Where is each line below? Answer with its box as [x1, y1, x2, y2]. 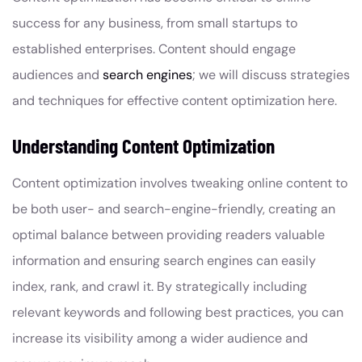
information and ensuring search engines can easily [12, 252, 316, 270]
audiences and [12, 66, 103, 84]
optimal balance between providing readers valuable [12, 226, 325, 244]
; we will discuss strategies [192, 66, 350, 84]
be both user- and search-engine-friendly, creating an [12, 200, 335, 218]
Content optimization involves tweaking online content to [12, 175, 347, 192]
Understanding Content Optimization [12, 133, 275, 158]
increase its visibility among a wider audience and [12, 330, 308, 347]
